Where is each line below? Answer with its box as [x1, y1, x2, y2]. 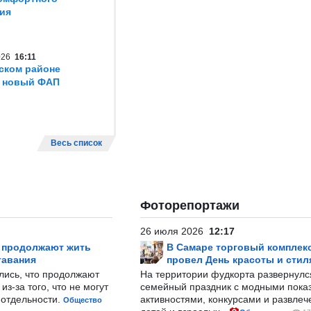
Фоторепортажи [140, 199, 239, 212]
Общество [63, 296, 102, 304]
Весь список [51, 138, 102, 148]
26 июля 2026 [140, 226, 209, 237]
